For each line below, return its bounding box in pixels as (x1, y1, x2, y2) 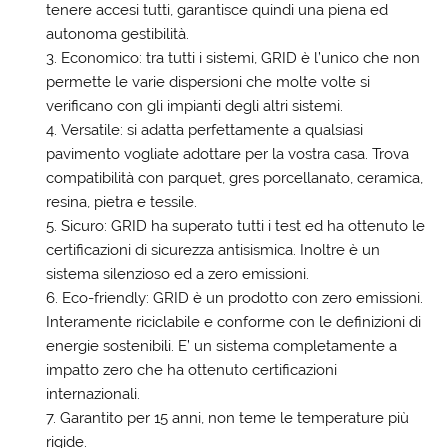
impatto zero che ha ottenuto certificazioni (45, 361, 337, 380)
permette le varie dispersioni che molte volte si (45, 73, 370, 92)
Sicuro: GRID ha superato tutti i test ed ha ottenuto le (60, 217, 425, 236)
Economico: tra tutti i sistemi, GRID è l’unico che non (60, 49, 420, 68)
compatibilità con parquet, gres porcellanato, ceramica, (45, 169, 423, 188)
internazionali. (45, 385, 140, 404)
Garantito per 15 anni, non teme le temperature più (59, 409, 409, 428)
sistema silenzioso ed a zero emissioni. (45, 265, 309, 284)
